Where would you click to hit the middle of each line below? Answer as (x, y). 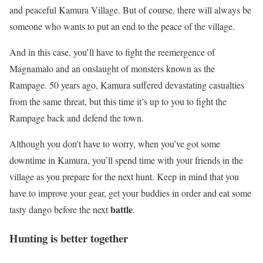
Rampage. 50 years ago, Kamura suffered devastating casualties (127, 85)
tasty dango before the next (60, 210)
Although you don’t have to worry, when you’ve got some (115, 144)
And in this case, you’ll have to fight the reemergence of (112, 52)
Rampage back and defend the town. (77, 118)
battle (122, 210)
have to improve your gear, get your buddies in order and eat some (130, 193)
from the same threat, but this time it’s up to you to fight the (118, 102)
